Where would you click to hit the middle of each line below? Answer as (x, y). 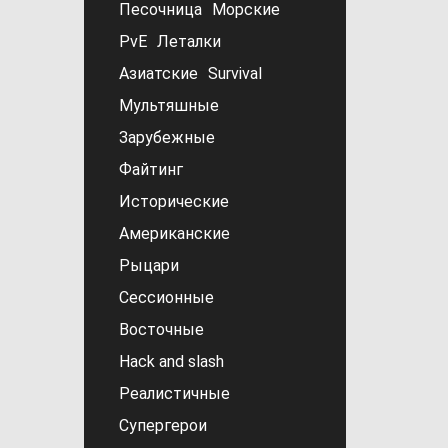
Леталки (188, 41)
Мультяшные (168, 105)
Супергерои (162, 425)
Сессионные (166, 297)
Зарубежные (166, 137)
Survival (234, 73)
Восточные (161, 329)
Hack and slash (171, 361)
